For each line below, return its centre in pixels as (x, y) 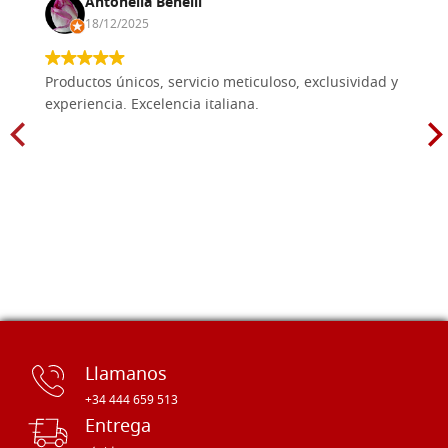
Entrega (118, 427)
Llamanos (126, 375)
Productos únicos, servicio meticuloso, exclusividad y (221, 83)
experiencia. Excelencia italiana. (152, 105)
